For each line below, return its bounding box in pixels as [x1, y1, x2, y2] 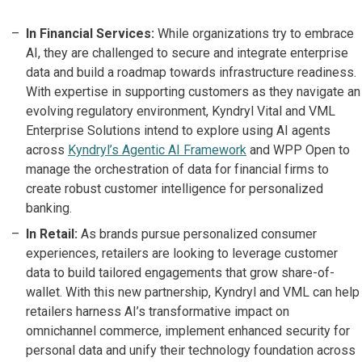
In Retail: [26, 226, 78, 242]
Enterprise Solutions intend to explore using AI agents [26, 123, 330, 138]
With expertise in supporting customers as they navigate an [26, 84, 360, 99]
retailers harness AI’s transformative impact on [26, 304, 289, 319]
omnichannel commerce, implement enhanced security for [26, 323, 350, 339]
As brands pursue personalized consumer [78, 226, 317, 242]
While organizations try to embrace [158, 26, 354, 41]
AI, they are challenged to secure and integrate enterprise [26, 45, 348, 61]
